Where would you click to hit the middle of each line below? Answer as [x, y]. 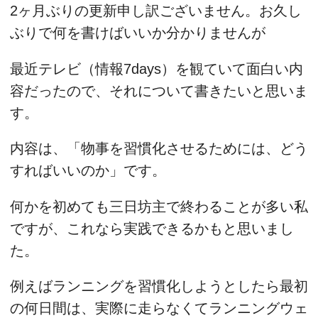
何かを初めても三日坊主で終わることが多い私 [159, 206]
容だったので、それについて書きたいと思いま [159, 91]
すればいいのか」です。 [88, 171]
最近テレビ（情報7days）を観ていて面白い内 [157, 68]
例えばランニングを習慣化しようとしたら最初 [159, 286]
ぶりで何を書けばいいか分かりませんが [138, 33]
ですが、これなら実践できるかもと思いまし [152, 228]
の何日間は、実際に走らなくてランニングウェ [159, 308]
